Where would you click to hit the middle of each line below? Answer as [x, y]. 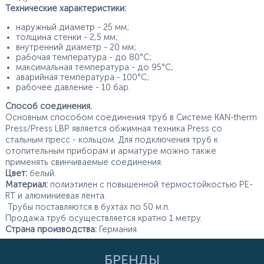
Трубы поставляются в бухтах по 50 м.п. [87, 207]
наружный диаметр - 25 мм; [72, 27]
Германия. [118, 230]
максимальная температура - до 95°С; [94, 67]
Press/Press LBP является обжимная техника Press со [113, 129]
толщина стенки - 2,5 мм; [67, 37]
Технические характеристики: [67, 8]
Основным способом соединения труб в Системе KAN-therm [131, 118]
